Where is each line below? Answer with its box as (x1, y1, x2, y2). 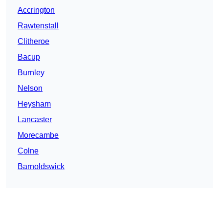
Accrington (18, 6, 55, 15)
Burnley (18, 68, 44, 77)
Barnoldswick (18, 162, 65, 171)
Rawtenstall (18, 22, 59, 30)
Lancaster (18, 115, 52, 124)
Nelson (18, 84, 43, 93)
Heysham (18, 100, 51, 109)
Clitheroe (18, 37, 49, 46)
